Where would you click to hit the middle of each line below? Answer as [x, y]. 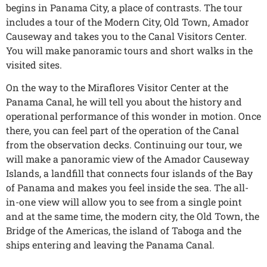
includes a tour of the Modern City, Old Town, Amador [128, 22]
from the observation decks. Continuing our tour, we [124, 145]
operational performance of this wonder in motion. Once [133, 116]
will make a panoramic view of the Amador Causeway [128, 159]
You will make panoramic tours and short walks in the [129, 51]
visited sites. [34, 65]
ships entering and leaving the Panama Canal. [110, 245]
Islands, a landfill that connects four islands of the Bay [129, 173]
